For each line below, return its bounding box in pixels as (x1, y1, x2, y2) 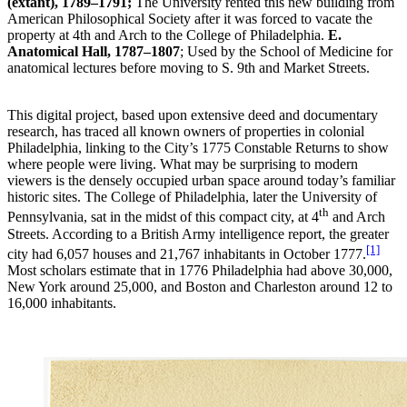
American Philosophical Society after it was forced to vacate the (7, 11, 372, 27)
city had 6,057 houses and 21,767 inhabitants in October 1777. (7, 245, 366, 262)
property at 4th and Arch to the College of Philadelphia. (7, 27, 328, 44)
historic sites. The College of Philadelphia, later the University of (7, 189, 377, 205)
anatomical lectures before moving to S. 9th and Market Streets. (7, 60, 370, 76)
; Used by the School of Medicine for (180, 44, 392, 60)
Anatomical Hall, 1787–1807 (7, 44, 180, 60)
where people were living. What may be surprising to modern (7, 156, 358, 173)
